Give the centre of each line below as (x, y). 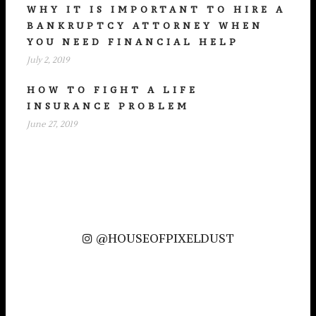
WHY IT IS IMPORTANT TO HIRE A (156, 9)
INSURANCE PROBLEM (108, 106)
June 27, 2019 (52, 124)
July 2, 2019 (48, 60)
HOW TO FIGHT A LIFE (113, 90)
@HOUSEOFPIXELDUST (165, 238)
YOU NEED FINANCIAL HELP (133, 42)
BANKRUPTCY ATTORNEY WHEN (145, 25)
